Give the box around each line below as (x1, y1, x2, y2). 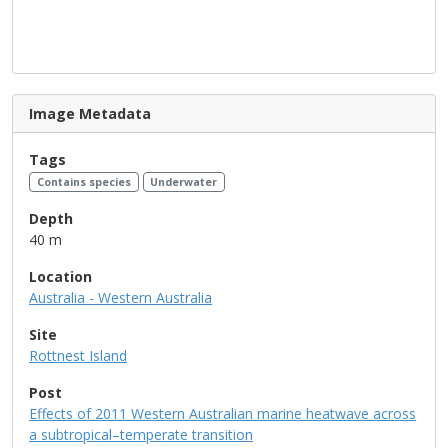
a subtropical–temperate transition (29, 424, 253, 444)
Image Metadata (29, 104, 151, 123)
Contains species (36, 175, 131, 189)
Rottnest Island (29, 345, 127, 365)
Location (29, 266, 92, 286)
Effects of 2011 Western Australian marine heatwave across (29, 403, 416, 423)
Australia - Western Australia (29, 287, 212, 307)
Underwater (150, 175, 218, 189)
